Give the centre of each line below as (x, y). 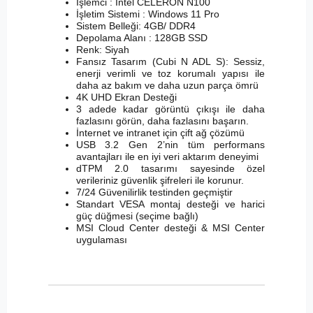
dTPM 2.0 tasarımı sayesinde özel (170, 169)
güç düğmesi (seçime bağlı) (137, 216)
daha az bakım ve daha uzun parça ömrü (167, 86)
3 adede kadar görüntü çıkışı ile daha (170, 109)
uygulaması (101, 240)
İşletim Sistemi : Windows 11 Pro (147, 14)
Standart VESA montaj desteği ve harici (170, 204)
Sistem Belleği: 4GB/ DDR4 (136, 26)
